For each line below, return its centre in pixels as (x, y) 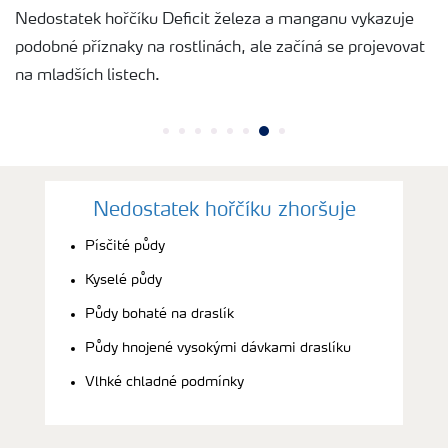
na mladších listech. (87, 75)
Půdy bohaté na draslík (159, 313)
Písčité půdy (125, 245)
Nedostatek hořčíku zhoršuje (224, 210)
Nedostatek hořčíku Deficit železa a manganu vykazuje (214, 19)
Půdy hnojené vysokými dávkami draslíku (218, 347)
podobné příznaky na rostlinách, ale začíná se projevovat (220, 47)
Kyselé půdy (123, 279)
